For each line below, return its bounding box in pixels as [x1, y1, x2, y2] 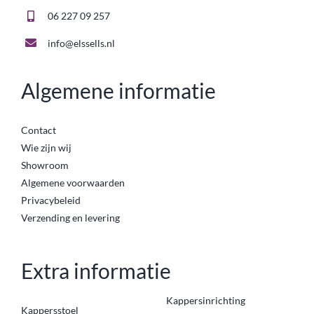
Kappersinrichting [166, 294, 245, 307]
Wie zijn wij [21, 142, 71, 154]
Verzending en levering [21, 212, 122, 224]
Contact [21, 124, 56, 137]
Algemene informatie [21, 78, 216, 104]
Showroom [21, 159, 69, 172]
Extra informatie [21, 258, 171, 284]
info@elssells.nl [48, 36, 116, 49]
